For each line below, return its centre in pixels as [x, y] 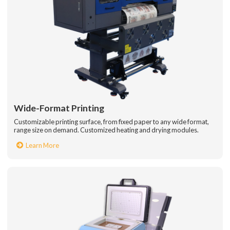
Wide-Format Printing [59, 108]
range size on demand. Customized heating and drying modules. [106, 130]
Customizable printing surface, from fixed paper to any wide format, [111, 121]
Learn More [42, 145]
